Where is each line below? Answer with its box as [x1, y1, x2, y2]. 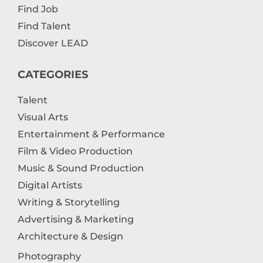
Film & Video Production [18, 145, 133, 157]
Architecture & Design [18, 230, 123, 242]
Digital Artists [18, 179, 82, 191]
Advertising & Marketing [18, 213, 134, 225]
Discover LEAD [18, 37, 88, 49]
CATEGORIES [18, 68, 88, 81]
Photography [18, 250, 81, 262]
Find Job [18, 3, 58, 15]
